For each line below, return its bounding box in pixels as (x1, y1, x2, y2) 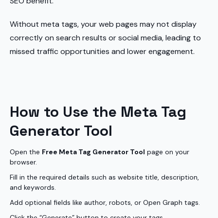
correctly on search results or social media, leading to (10, 33, 201, 43)
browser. (10, 158, 37, 166)
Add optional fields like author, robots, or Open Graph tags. (10, 198, 200, 207)
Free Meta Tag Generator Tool (42, 147, 145, 156)
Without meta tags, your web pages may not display (10, 19, 197, 29)
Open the (10, 147, 42, 156)
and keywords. (10, 183, 56, 192)
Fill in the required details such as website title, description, (10, 173, 199, 182)
